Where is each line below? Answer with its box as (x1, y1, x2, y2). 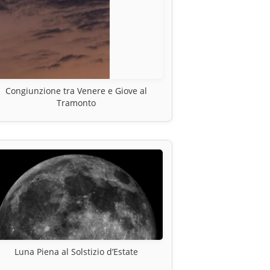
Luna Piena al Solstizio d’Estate (14, 246, 138, 258)
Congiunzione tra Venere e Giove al (5, 85, 147, 97)
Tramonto (56, 97, 96, 109)
